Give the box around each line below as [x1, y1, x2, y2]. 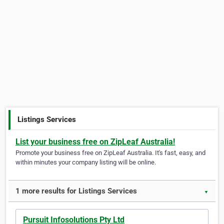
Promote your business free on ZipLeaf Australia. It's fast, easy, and [15, 149, 205, 157]
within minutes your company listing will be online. [15, 158, 156, 166]
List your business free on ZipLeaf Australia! [15, 137, 175, 147]
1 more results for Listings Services [15, 186, 137, 196]
